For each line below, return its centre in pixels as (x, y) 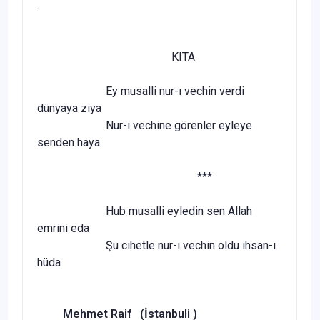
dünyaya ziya (69, 108)
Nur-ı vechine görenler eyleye (145, 125)
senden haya (69, 142)
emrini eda (63, 228)
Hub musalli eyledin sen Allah (145, 211)
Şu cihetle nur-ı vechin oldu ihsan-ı (156, 245)
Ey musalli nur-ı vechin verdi (141, 91)
